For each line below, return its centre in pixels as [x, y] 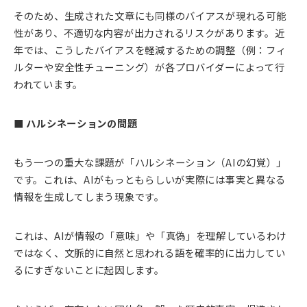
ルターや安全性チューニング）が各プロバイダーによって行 [149, 66]
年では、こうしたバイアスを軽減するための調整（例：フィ [150, 49]
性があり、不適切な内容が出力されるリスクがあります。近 [149, 32]
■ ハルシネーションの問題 [76, 123]
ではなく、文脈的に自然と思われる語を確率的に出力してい [150, 252]
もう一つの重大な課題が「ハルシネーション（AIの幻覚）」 [150, 162]
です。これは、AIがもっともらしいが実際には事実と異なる [150, 179]
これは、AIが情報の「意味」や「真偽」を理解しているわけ [150, 235]
